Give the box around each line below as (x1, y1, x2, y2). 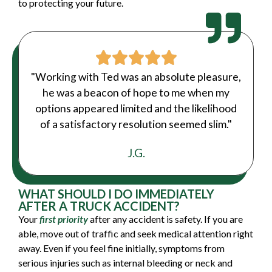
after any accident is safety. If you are (88, 212, 243, 225)
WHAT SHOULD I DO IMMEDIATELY (18, 186, 214, 201)
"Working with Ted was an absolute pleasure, (31, 70, 241, 83)
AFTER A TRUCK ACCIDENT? (18, 198, 180, 213)
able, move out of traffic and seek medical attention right (18, 227, 253, 239)
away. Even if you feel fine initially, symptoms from (18, 242, 225, 254)
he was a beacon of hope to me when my (42, 86, 229, 99)
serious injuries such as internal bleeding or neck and (18, 256, 233, 268)
